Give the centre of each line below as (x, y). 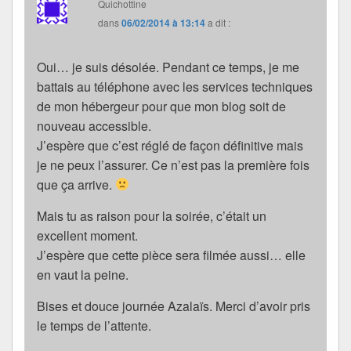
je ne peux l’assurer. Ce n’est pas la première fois (173, 165)
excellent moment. (87, 235)
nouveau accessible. (94, 125)
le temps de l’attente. (94, 325)
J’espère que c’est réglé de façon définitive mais (170, 145)
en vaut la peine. (83, 274)
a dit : (219, 22)
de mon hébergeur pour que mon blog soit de (161, 106)
